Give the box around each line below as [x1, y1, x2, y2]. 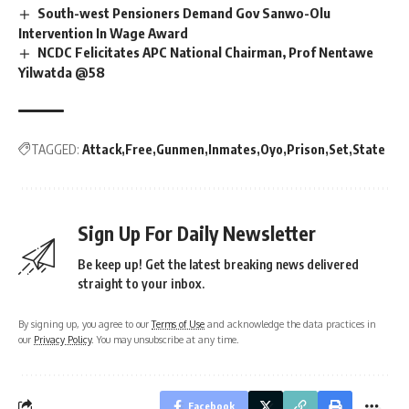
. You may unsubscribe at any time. [91, 332, 239, 345]
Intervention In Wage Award [18, 24, 188, 41]
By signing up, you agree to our [18, 317, 152, 330]
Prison [287, 141, 325, 157]
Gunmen [156, 141, 204, 157]
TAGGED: [31, 141, 79, 157]
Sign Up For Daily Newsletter [78, 220, 316, 246]
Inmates [208, 141, 257, 157]
